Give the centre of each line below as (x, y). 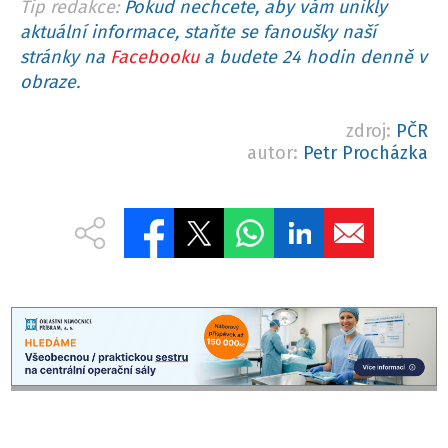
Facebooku (154, 57)
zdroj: (371, 131)
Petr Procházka (365, 153)
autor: (275, 153)
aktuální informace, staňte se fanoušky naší (198, 32)
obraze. (50, 82)
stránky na (65, 57)
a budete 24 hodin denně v (313, 57)
